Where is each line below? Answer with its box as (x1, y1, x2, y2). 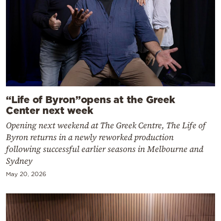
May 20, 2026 (6, 171, 46, 178)
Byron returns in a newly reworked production (6, 131, 174, 144)
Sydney (6, 155, 33, 167)
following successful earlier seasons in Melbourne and (6, 143, 203, 155)
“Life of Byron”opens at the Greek (6, 94, 175, 105)
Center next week (6, 105, 93, 116)
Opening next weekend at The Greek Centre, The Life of (6, 119, 206, 132)
